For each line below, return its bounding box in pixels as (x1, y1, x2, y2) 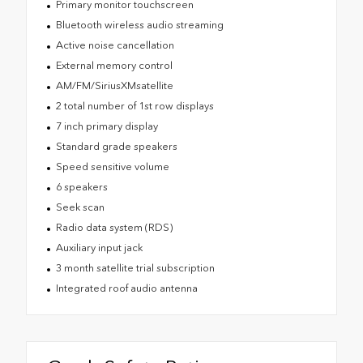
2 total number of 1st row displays (55, 99, 214, 112)
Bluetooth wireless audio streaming (55, 18, 224, 31)
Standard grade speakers (55, 139, 177, 152)
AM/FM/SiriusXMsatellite (55, 79, 173, 92)
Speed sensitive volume (55, 160, 169, 173)
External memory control (55, 58, 173, 71)
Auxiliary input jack (55, 241, 143, 254)
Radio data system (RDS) (55, 220, 173, 233)
